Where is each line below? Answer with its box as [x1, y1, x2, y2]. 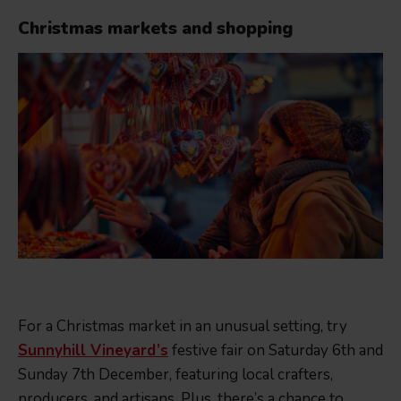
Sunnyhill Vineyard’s [18, 340, 168, 362]
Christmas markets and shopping [18, 17, 293, 41]
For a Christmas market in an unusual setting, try [18, 316, 347, 337]
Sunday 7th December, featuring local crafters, [18, 364, 333, 386]
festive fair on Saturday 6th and [168, 340, 383, 362]
